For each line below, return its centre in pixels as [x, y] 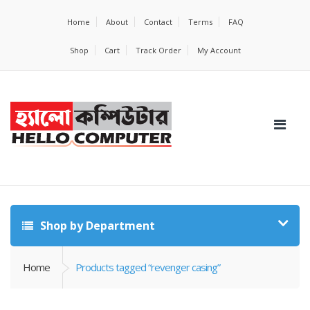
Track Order [158, 50]
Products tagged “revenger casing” [148, 267]
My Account [219, 50]
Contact [158, 22]
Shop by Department [96, 226]
